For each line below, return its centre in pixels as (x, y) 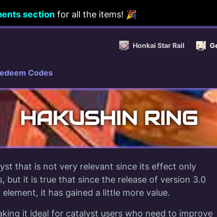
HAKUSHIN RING (108, 118)
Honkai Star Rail (159, 45)
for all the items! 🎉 (96, 14)
